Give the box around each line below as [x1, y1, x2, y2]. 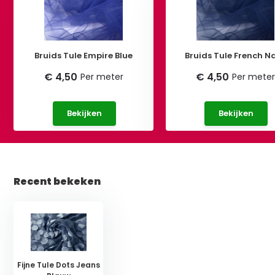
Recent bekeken [14, 174, 101, 188]
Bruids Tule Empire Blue [34, 49, 133, 61]
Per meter [80, 70, 123, 83]
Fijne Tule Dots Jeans [17, 259, 100, 270]
